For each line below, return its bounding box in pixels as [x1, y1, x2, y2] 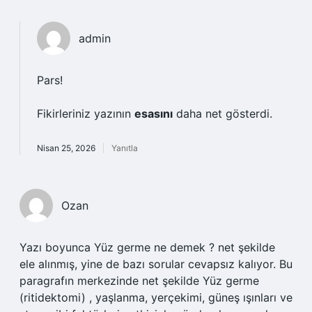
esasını [134, 107, 173, 120]
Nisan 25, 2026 [37, 143, 95, 153]
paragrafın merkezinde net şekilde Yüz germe [19, 274, 259, 288]
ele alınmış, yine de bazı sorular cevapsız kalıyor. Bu [19, 257, 292, 271]
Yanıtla [111, 143, 138, 153]
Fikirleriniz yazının [37, 107, 134, 120]
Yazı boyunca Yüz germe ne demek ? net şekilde [19, 240, 275, 254]
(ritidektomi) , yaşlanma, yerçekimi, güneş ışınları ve [19, 290, 292, 304]
